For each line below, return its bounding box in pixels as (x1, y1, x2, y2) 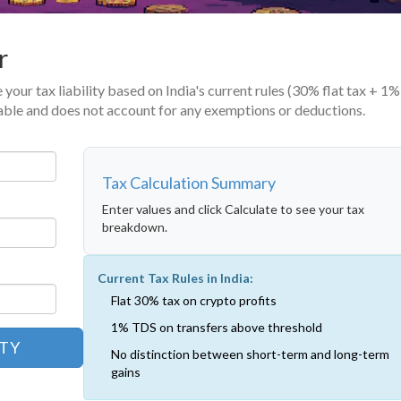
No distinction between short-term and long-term (110, 346, 389, 362)
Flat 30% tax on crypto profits (110, 292, 277, 308)
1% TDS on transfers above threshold (110, 319, 322, 335)
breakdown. (101, 218, 167, 235)
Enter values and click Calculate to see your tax (101, 200, 364, 217)
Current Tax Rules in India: (97, 269, 253, 286)
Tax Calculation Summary (101, 172, 276, 192)
